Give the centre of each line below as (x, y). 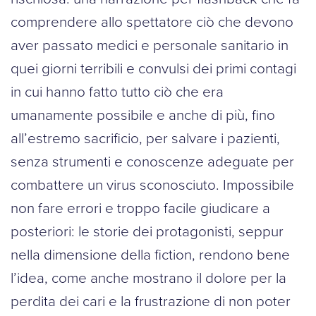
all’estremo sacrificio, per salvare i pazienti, (145, 138)
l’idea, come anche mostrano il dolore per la (148, 278)
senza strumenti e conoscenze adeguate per (152, 161)
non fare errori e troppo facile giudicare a (140, 208)
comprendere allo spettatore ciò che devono (152, 22)
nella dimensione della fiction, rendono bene (150, 254)
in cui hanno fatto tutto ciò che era (117, 91)
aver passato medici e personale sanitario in (150, 45)
